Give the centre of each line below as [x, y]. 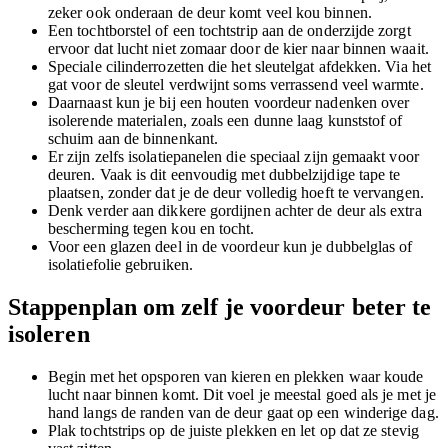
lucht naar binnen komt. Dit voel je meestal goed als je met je [242, 394]
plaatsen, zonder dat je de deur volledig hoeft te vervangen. [236, 192]
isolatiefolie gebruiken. [120, 264]
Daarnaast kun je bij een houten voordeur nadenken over [229, 102]
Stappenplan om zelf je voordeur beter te [220, 306]
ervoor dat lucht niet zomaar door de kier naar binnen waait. [238, 48]
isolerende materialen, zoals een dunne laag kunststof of [225, 120]
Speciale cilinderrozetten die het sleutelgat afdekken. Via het [239, 66]
